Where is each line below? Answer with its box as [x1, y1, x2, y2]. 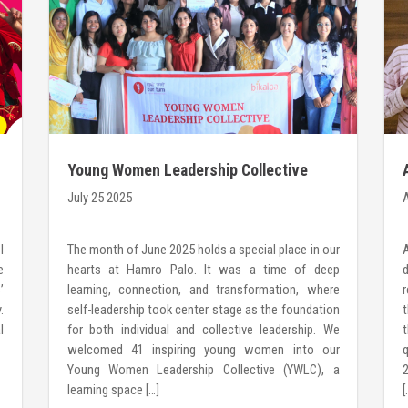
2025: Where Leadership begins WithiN [66, 180, 321, 199]
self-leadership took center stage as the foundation [66, 301, 340, 318]
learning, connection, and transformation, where [66, 280, 340, 298]
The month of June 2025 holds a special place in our [66, 240, 340, 258]
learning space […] [66, 381, 159, 398]
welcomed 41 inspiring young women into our [66, 341, 340, 358]
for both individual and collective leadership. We [66, 321, 340, 338]
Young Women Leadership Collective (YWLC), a [66, 361, 340, 378]
